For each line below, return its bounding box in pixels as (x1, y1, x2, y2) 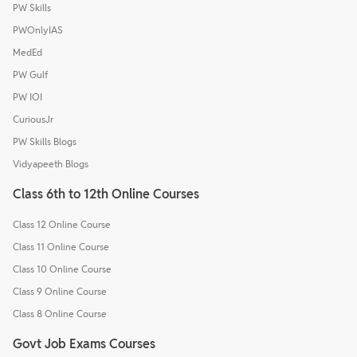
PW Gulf (13, 68, 48, 80)
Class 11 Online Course (13, 240, 109, 253)
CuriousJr (13, 112, 53, 125)
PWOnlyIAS (13, 23, 63, 36)
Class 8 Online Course (13, 307, 107, 320)
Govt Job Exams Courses (13, 335, 155, 352)
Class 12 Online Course (13, 218, 111, 230)
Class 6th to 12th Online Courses (13, 185, 199, 202)
